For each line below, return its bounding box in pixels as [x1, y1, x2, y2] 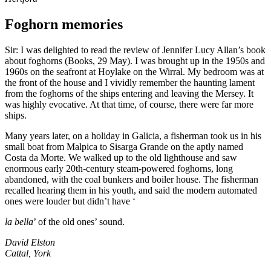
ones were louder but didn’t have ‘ [5, 195, 135, 206]
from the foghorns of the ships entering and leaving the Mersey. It [5, 88, 253, 99]
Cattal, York [5, 247, 51, 258]
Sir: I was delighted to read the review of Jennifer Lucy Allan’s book [5, 44, 266, 55]
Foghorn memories [5, 16, 123, 32]
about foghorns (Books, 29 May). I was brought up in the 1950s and [5, 55, 265, 66]
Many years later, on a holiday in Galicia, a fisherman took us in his [5, 130, 261, 141]
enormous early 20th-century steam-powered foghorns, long [5, 163, 233, 174]
